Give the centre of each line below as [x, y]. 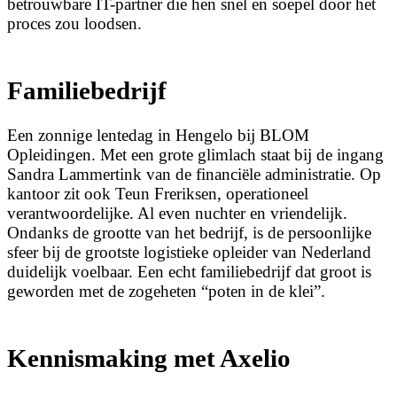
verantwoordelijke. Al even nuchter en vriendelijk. [177, 214]
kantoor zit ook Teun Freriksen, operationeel [158, 194]
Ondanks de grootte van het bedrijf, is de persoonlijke [189, 233]
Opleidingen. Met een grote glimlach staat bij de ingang [195, 155]
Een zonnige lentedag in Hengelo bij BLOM [158, 136]
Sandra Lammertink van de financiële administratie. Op [194, 175]
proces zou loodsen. [74, 23]
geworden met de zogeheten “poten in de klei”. [166, 292]
